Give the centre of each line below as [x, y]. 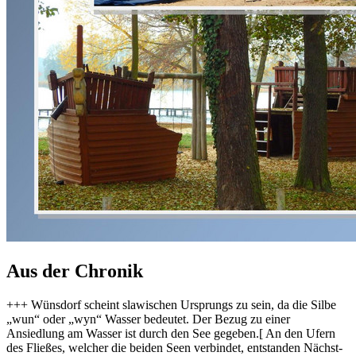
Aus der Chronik [75, 271]
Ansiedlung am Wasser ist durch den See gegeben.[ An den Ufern [171, 333]
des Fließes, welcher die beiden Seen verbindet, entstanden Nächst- [174, 347]
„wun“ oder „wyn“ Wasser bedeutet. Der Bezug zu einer [148, 319]
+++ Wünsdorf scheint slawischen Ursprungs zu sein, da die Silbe [171, 304]
